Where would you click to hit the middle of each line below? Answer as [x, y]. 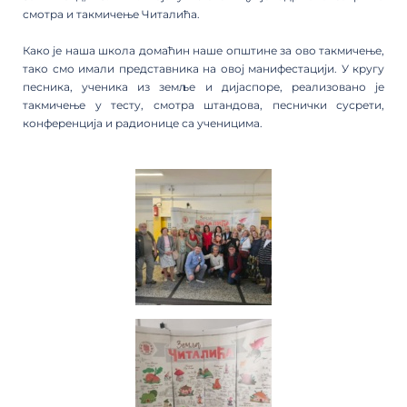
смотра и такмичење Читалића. [111, 14]
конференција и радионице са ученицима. [143, 123]
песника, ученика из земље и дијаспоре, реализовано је [203, 86]
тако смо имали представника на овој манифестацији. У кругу [203, 68]
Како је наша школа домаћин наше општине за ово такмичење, [203, 50]
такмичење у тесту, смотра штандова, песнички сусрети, [203, 104]
